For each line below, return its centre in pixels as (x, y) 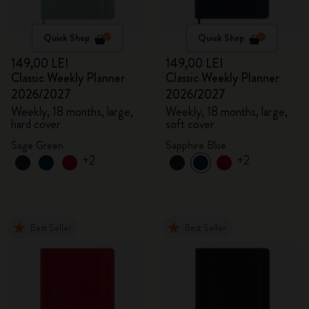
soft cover (190, 124)
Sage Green (37, 145)
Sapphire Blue (196, 145)
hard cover (36, 124)
